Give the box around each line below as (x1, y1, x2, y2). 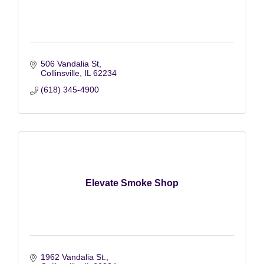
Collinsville (40, 68, 80, 78)
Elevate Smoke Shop (85, 178, 179, 188)
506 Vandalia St (40, 58, 99, 68)
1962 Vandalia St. (40, 252, 106, 262)
